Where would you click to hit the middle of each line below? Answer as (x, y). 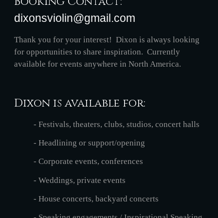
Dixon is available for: (80, 103)
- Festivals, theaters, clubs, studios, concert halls (117, 124)
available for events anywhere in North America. (98, 64)
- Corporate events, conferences (89, 162)
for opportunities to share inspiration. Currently (97, 52)
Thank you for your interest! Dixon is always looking (107, 39)
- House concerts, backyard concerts (96, 199)
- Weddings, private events (80, 180)
